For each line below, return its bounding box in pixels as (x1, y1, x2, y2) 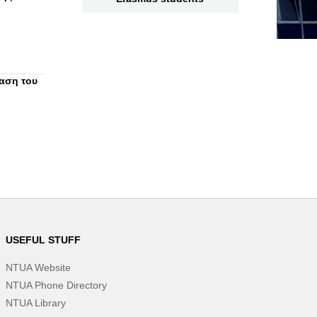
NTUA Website (5, 262, 71, 273)
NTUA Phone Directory (5, 279, 107, 291)
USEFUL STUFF (5, 234, 81, 246)
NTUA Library (5, 297, 66, 309)
